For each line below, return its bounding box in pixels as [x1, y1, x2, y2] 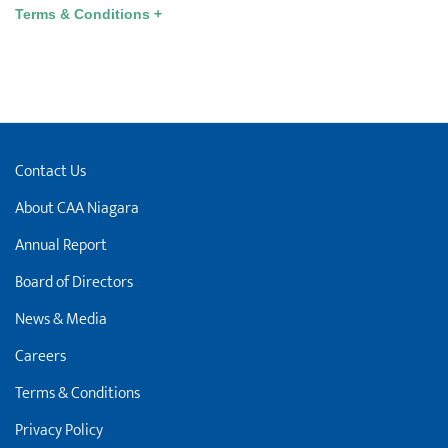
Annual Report [15, 232, 107, 260]
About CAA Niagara [15, 195, 139, 223]
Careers [15, 343, 66, 371]
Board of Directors [15, 269, 133, 297]
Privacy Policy [15, 417, 103, 445]
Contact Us [15, 158, 86, 186]
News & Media [15, 306, 107, 334]
